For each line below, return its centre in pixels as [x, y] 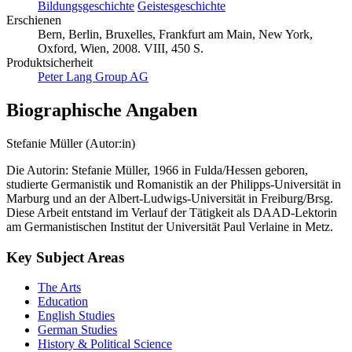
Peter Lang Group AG [93, 77]
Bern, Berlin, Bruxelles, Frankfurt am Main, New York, [175, 35]
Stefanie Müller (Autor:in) [71, 143]
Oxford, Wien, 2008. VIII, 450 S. [121, 49]
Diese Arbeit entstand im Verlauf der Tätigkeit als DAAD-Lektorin [172, 212]
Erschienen [34, 20]
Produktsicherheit [49, 63]
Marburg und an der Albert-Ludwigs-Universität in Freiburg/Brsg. [170, 198]
